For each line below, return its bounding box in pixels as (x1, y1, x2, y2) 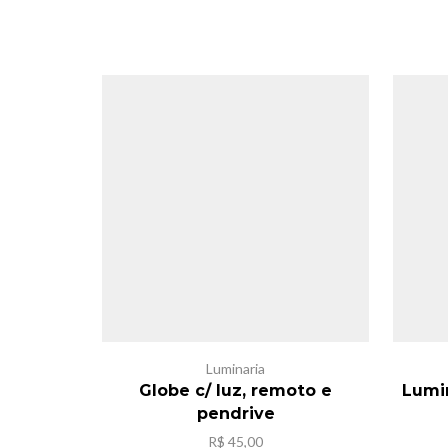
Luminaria (206, 359, 265, 377)
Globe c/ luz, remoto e (139, 380, 332, 400)
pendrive (196, 403, 275, 423)
